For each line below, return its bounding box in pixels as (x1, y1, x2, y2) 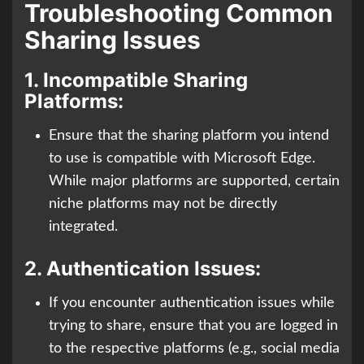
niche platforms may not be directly (49, 197, 277, 212)
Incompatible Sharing (43, 68, 248, 93)
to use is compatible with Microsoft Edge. (49, 151, 315, 167)
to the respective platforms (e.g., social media (49, 341, 340, 357)
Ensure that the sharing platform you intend (49, 128, 329, 144)
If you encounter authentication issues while (49, 296, 335, 311)
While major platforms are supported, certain (49, 174, 340, 189)
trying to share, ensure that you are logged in (49, 318, 338, 334)
